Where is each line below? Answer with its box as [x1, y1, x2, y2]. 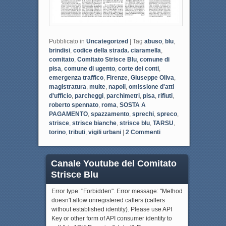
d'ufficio [48, 92, 72, 100]
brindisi [48, 47, 70, 54]
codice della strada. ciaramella [73, 47, 161, 54]
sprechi [132, 110, 154, 118]
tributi [68, 129, 85, 136]
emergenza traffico [48, 74, 103, 82]
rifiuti [157, 92, 173, 100]
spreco [156, 110, 177, 118]
